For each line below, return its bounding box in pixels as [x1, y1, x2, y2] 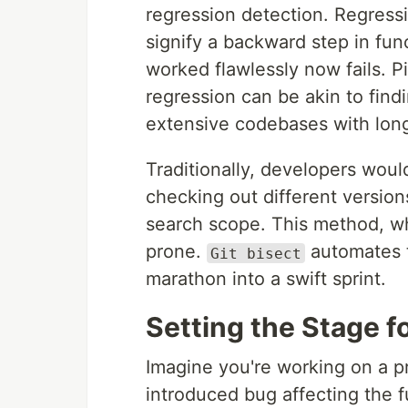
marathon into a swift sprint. [146, 268, 386, 291]
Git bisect [210, 244, 301, 262]
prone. [146, 240, 207, 263]
